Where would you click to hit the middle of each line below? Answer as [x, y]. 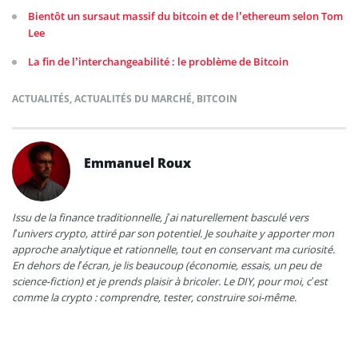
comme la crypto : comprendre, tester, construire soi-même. [154, 297]
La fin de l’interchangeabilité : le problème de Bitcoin [158, 61]
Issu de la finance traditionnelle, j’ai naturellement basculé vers [160, 217]
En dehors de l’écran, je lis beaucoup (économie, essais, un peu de [167, 265]
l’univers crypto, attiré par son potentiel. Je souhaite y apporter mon [173, 233]
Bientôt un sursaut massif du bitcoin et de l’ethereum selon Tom [185, 16]
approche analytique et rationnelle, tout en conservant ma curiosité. [173, 249]
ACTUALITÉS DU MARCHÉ [133, 98]
